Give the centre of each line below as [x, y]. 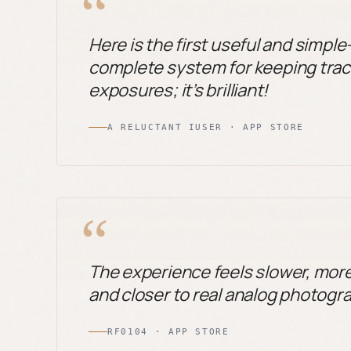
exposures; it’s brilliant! [179, 90]
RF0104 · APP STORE [168, 332]
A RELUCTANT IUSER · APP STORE [206, 127]
